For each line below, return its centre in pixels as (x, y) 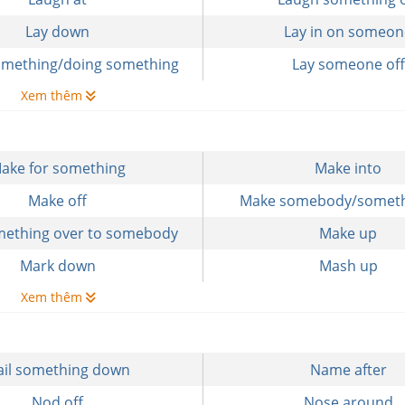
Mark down (57, 266)
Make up (348, 233)
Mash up (348, 266)
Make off (58, 201)
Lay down (58, 32)
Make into (348, 168)
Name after (348, 370)
